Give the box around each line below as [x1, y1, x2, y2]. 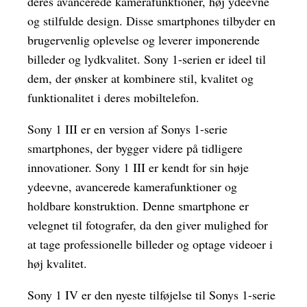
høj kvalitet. [27, 255, 87, 272]
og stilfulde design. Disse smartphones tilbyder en [27, 12, 275, 29]
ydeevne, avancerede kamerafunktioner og [27, 178, 237, 195]
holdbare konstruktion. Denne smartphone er [27, 197, 249, 214]
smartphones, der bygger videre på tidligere [27, 140, 243, 157]
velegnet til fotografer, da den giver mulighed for [27, 217, 268, 234]
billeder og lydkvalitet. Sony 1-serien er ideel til [27, 51, 266, 68]
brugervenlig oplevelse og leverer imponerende [27, 32, 260, 49]
